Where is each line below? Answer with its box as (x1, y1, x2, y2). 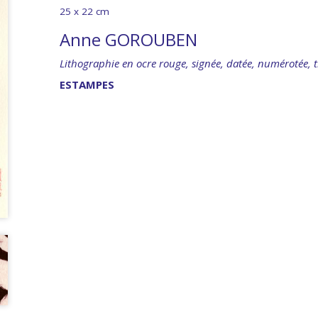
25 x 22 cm (59, 5, 109, 18)
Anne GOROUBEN (59, 27, 197, 51)
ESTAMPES (59, 77, 114, 92)
